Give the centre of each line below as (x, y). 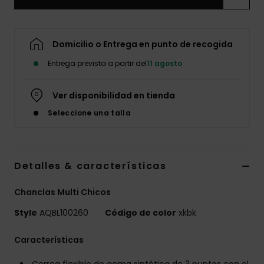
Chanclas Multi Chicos (62, 192)
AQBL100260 (64, 213)
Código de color (141, 213)
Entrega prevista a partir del (97, 64)
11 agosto (164, 64)
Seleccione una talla (90, 113)
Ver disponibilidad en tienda (114, 96)
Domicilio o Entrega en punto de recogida (143, 44)
